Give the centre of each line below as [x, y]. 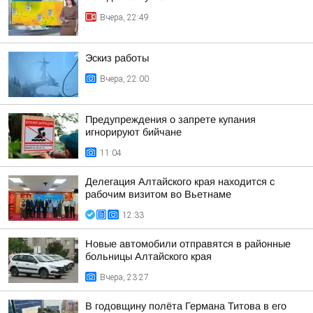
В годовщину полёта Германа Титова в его [186, 306]
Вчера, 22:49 [124, 17]
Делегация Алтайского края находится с [180, 182]
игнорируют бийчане [133, 132]
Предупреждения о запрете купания [170, 119]
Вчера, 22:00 [124, 79]
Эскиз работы [117, 58]
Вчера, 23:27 [124, 277]
